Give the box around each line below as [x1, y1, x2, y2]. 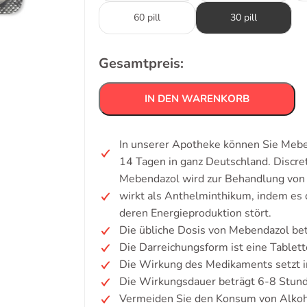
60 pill [134, 11, 160, 24]
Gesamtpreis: [99, 54, 184, 73]
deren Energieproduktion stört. [119, 206, 271, 221]
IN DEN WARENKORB [145, 92, 249, 106]
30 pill [230, 11, 257, 24]
